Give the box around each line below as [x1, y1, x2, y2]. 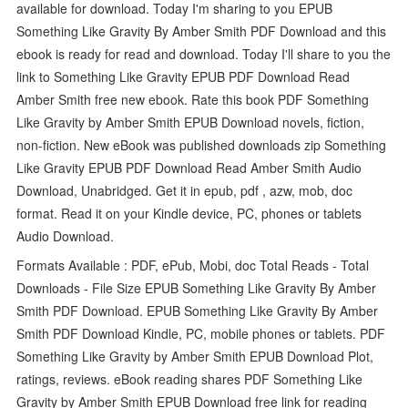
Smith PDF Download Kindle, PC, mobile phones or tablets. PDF [16, 323, 386, 342]
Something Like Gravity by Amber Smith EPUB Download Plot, [16, 346, 374, 365]
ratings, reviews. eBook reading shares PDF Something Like [16, 369, 363, 388]
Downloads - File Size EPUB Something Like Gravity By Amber [16, 278, 377, 297]
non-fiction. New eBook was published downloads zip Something [16, 135, 387, 154]
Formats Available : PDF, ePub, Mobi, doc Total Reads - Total [16, 255, 370, 274]
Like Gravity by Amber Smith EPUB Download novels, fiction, [16, 112, 365, 131]
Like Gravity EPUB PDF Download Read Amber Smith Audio [16, 158, 362, 177]
